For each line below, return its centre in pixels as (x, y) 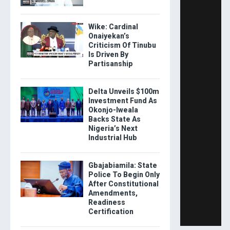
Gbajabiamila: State (122, 166)
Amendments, (113, 193)
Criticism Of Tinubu (122, 45)
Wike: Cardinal (113, 27)
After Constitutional (123, 184)
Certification (111, 212)
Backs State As (114, 119)
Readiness (107, 203)
